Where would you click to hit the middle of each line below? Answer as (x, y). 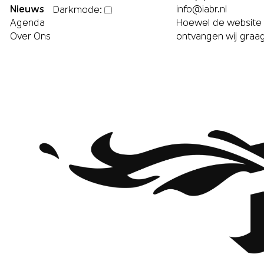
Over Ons (31, 36)
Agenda (28, 22)
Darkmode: (78, 9)
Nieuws (27, 9)
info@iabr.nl (202, 9)
